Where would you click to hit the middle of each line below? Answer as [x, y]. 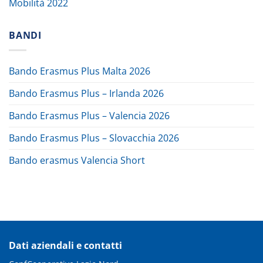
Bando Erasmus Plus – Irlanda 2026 [86, 93]
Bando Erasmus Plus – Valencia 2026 [89, 115]
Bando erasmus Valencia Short [77, 160]
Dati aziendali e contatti [65, 245]
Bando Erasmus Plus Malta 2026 [80, 71]
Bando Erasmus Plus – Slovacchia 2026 [94, 138]
